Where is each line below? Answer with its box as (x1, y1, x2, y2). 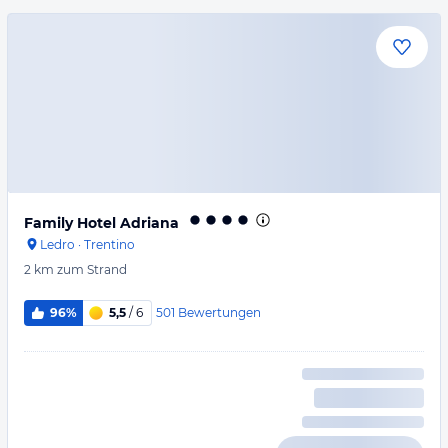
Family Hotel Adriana (24, 214, 179, 232)
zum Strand (57, 262, 127, 277)
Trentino (84, 237, 135, 252)
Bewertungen (177, 304, 261, 320)
